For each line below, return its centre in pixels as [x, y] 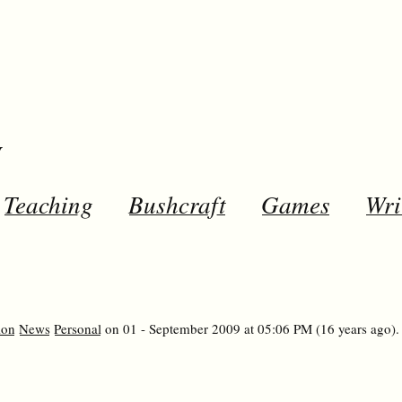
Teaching [48, 203]
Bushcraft [177, 203]
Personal [78, 328]
